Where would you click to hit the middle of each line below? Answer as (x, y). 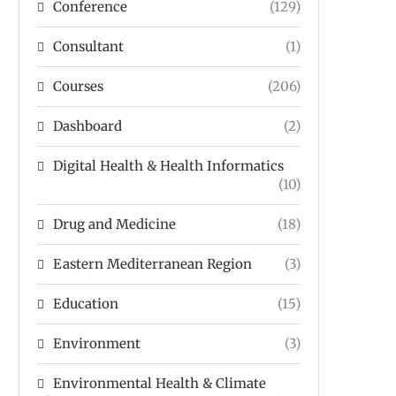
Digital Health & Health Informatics (168, 166)
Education (86, 304)
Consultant (88, 47)
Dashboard (88, 126)
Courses (78, 87)
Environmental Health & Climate (160, 384)
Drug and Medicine (114, 225)
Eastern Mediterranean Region (152, 264)
